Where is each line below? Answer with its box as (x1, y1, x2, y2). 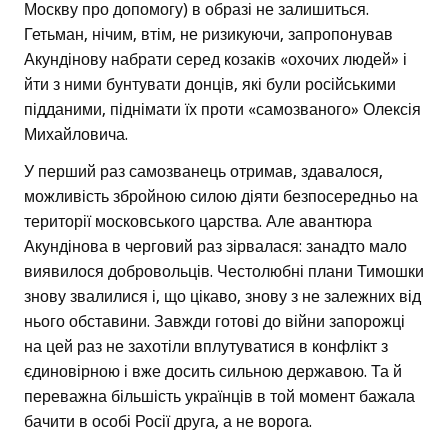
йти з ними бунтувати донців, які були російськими (24, 75, 396, 95)
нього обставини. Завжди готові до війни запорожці (24, 312, 405, 332)
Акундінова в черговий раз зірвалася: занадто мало (24, 237, 407, 257)
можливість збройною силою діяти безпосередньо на (24, 187, 418, 207)
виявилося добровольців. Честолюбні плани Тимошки (24, 262, 424, 282)
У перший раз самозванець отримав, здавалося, (24, 162, 383, 182)
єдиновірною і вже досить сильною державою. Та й (24, 362, 402, 382)
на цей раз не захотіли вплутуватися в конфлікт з (24, 337, 388, 357)
